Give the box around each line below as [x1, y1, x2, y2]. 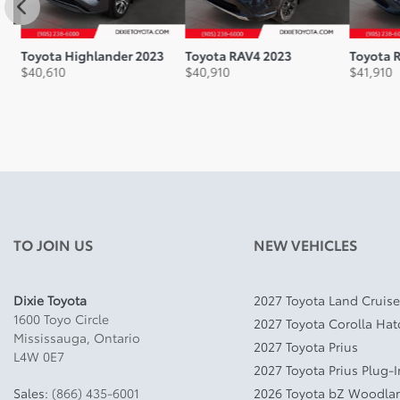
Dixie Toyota [13, 290, 87, 309]
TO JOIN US [13, 233, 93, 254]
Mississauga [13, 328, 87, 346]
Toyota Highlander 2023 [13, 46, 156, 64]
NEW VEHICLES [253, 233, 357, 254]
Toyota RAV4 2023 [178, 46, 284, 64]
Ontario [94, 328, 140, 346]
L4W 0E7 [13, 346, 64, 365]
